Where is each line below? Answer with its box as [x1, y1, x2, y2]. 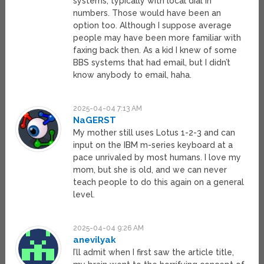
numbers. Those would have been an [73, 8, 222, 18]
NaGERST [73, 115, 117, 126]
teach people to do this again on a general [73, 177, 245, 187]
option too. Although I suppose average [73, 21, 232, 31]
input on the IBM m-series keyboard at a [73, 140, 233, 150]
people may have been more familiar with [73, 33, 242, 43]
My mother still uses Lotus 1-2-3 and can [73, 128, 236, 138]
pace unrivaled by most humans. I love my [73, 153, 242, 163]
